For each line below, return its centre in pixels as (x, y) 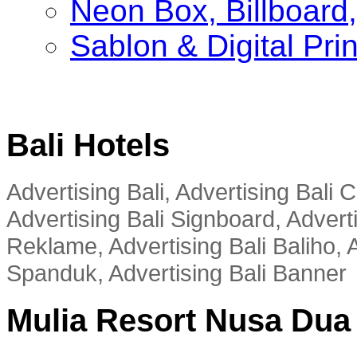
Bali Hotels (88, 145)
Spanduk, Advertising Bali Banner (177, 273)
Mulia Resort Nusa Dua (178, 321)
